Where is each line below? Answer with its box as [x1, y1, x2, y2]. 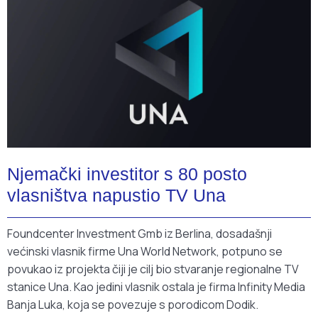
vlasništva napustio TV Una [7, 185, 226, 206]
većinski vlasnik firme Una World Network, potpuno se [7, 243, 283, 260]
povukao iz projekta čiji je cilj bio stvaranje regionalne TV [7, 261, 299, 278]
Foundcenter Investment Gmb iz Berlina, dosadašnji [7, 226, 272, 242]
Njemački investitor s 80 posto [7, 164, 247, 185]
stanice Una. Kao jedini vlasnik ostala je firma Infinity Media [7, 279, 305, 295]
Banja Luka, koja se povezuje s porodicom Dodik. [7, 297, 258, 313]
